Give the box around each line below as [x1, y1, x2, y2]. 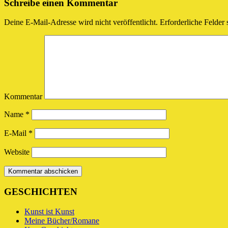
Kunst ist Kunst [24, 207, 74, 216]
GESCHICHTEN [4, 186, 77, 197]
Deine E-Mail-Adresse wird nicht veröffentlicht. [4, 18, 158, 27]
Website [4, 148, 30, 157]
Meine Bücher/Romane [24, 216, 99, 225]
